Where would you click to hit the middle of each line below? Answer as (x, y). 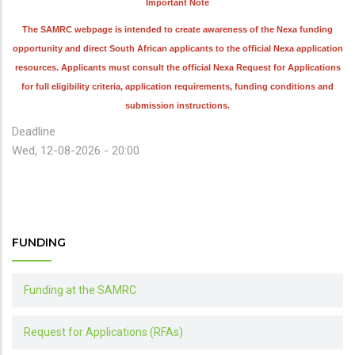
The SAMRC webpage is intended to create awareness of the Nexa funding (177, 30)
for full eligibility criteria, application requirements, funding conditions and (177, 87)
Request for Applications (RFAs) (103, 332)
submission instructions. (177, 106)
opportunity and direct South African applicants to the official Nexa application (177, 49)
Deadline (34, 132)
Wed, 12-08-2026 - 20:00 (76, 151)
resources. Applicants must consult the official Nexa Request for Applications (177, 68)
